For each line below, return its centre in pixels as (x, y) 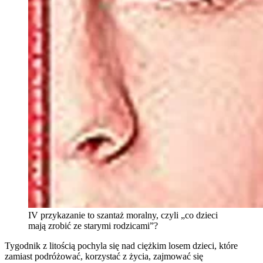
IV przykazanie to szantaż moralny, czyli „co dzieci (123, 215)
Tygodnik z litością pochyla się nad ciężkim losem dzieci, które (121, 246)
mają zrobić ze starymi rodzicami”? (93, 226)
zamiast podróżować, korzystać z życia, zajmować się (104, 257)
